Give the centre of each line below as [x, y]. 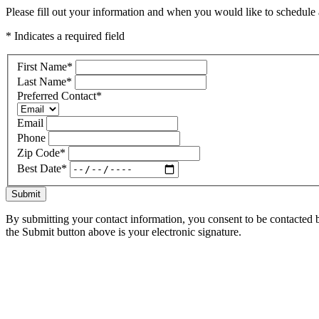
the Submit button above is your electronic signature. [124, 231]
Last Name [42, 81]
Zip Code [38, 152]
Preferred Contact [57, 95]
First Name [42, 66]
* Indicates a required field [65, 36]
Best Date [39, 169]
